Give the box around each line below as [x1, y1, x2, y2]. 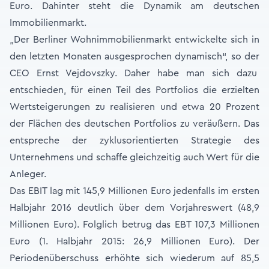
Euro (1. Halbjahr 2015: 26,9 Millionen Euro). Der [10, 237, 259, 246]
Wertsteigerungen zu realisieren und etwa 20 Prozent [10, 102, 259, 112]
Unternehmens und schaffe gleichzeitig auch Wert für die [10, 153, 259, 162]
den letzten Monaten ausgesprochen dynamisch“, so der [10, 52, 259, 61]
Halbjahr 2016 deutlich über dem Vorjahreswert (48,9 [10, 203, 259, 213]
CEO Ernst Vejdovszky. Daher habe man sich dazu [10, 68, 259, 78]
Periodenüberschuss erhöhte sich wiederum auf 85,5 [10, 253, 259, 263]
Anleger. [10, 169, 46, 179]
